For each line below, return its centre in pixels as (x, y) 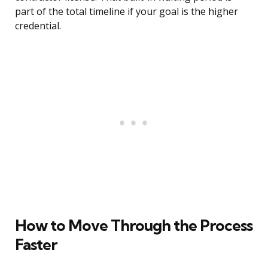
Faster (36, 245)
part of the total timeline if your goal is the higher (127, 12)
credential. (38, 26)
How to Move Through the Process (134, 226)
